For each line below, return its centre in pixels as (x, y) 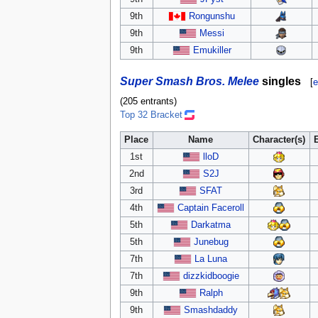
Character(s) (279, 139)
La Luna (211, 259)
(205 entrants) (148, 101)
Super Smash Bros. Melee (189, 81)
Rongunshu (212, 16)
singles (280, 81)
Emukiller (212, 50)
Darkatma (211, 225)
